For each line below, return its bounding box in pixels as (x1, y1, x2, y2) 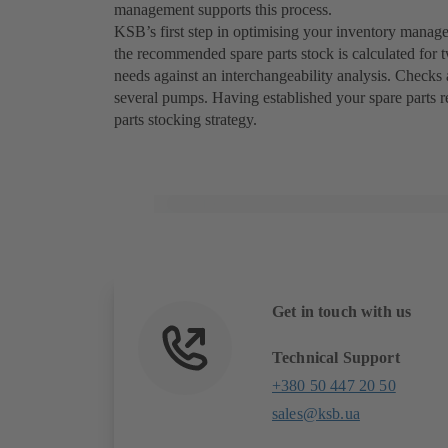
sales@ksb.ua (272, 404, 360, 422)
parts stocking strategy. (114, 110, 257, 128)
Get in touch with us (272, 302, 412, 320)
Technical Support (272, 348, 400, 366)
